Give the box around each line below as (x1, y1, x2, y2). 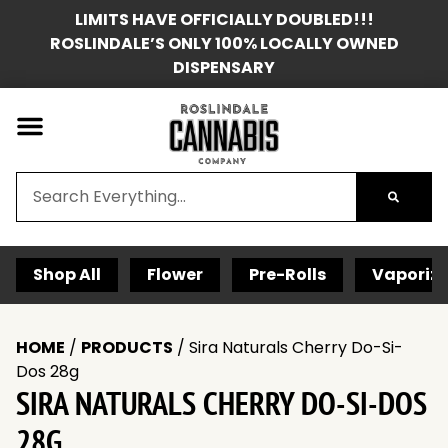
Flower (147, 263, 203, 286)
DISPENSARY (173, 56, 275, 79)
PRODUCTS (81, 336, 173, 359)
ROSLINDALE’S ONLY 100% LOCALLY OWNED (49, 32, 399, 55)
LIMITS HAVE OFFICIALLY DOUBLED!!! (71, 8, 377, 31)
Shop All (33, 263, 101, 286)
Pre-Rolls (249, 263, 326, 286)
